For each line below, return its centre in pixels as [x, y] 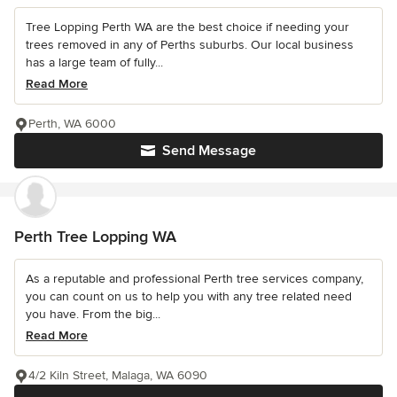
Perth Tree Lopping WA [95, 237]
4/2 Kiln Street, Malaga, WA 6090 [118, 376]
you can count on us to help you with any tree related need [189, 297]
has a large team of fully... [94, 63]
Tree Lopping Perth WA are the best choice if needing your [187, 27]
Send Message [209, 151]
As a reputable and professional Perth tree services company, [195, 279]
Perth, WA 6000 [72, 124]
